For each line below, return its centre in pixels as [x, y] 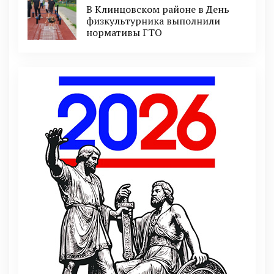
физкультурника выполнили [153, 20]
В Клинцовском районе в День [158, 9]
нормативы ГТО [124, 32]
